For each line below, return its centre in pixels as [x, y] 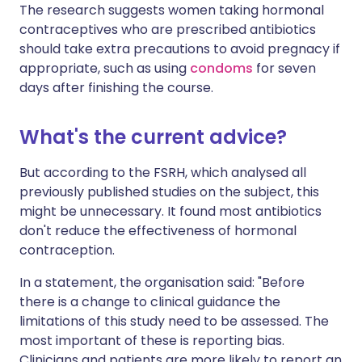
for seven [286, 68]
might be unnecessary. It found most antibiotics [170, 211]
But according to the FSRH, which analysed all [163, 173]
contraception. [67, 250]
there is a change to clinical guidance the [150, 302]
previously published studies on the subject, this [169, 192]
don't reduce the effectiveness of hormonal [158, 231]
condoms [223, 68]
